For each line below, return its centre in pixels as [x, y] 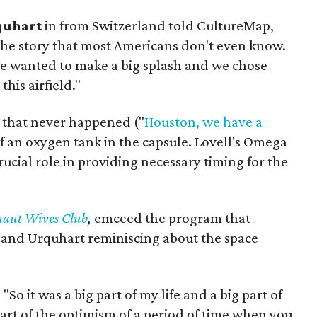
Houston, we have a [204, 122]
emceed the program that [173, 218]
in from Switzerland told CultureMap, [158, 25]
